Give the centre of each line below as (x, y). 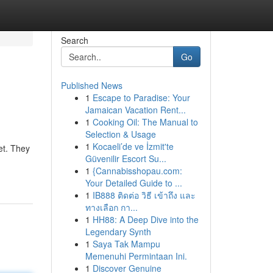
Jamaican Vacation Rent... (135, 110)
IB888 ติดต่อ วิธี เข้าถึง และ (144, 195)
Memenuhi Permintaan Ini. (136, 256)
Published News (91, 85)
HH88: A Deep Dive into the (145, 219)
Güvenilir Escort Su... (126, 158)
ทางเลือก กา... (111, 207)
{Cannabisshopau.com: (137, 171)
